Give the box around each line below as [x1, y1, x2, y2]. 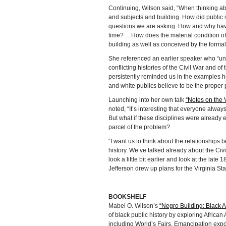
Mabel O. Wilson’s [108, 202, 159, 210]
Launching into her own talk [108, 96, 186, 104]
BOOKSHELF [108, 193, 146, 201]
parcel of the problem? [108, 124, 170, 131]
